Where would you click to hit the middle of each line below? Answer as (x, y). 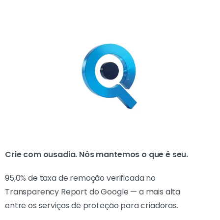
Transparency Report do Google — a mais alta (93, 192)
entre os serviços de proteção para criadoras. (92, 206)
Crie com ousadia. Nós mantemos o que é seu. (97, 154)
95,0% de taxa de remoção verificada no (80, 178)
